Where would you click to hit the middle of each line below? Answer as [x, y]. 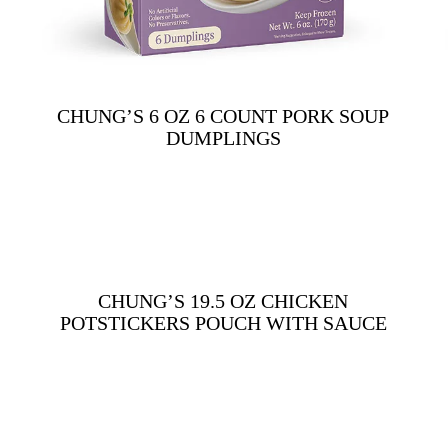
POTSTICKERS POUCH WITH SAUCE [223, 322]
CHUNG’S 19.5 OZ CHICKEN [223, 300]
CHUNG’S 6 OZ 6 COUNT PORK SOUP [223, 115]
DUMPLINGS [223, 137]
